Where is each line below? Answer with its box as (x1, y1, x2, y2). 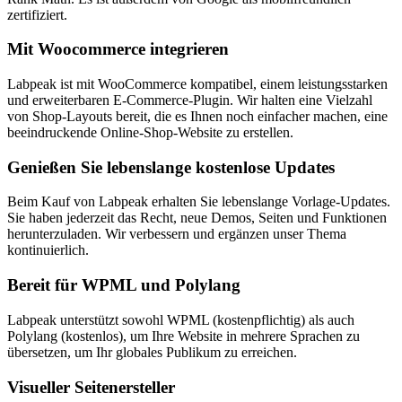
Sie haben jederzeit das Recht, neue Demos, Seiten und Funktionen (7, 210, 387, 226)
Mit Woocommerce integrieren (7, 39, 229, 59)
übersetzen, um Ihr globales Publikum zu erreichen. (7, 344, 297, 360)
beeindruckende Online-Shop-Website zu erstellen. (7, 124, 293, 140)
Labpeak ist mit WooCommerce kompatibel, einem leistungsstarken (7, 75, 388, 92)
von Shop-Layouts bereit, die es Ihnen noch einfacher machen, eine (7, 108, 388, 124)
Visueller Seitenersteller (7, 377, 175, 397)
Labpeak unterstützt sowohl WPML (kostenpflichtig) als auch (7, 311, 354, 328)
